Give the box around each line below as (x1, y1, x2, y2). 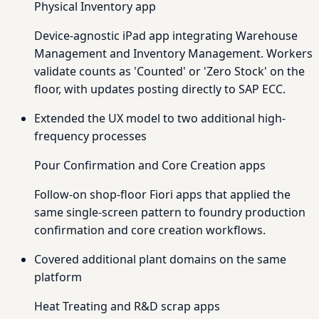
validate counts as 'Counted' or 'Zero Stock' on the (34, 63, 305, 79)
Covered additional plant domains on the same (34, 251, 286, 267)
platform (34, 268, 82, 285)
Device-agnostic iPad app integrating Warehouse (34, 27, 298, 43)
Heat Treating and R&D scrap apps (34, 298, 220, 314)
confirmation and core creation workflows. (34, 221, 266, 238)
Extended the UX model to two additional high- (34, 110, 286, 126)
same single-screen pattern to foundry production (34, 204, 305, 220)
